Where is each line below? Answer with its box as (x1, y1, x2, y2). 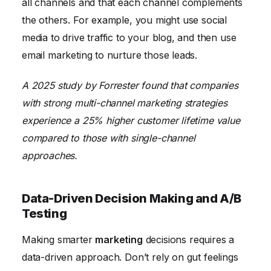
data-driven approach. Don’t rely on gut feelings (22, 251, 238, 264)
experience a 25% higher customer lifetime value (22, 114, 240, 127)
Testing (22, 206, 67, 221)
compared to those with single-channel (22, 132, 195, 145)
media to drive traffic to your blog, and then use (22, 31, 237, 44)
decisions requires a (142, 233, 235, 246)
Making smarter (22, 233, 96, 246)
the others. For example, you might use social (22, 14, 227, 27)
